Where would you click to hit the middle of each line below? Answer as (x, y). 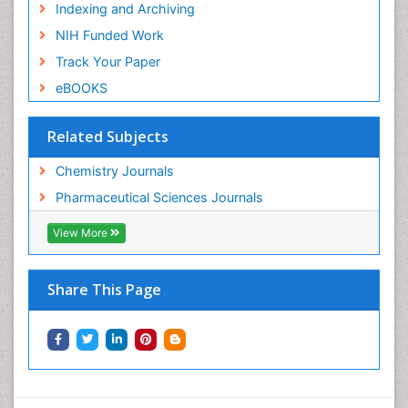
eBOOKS (81, 88)
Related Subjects (108, 137)
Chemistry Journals (114, 171)
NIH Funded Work (109, 36)
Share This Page (104, 290)
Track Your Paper (107, 62)
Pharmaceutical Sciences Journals (159, 198)
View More (82, 233)
